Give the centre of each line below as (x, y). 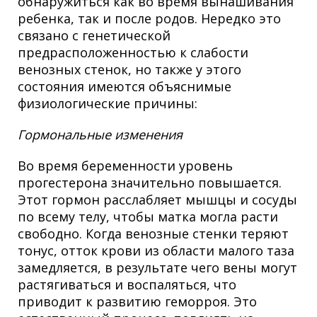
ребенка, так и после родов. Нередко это (149, 19)
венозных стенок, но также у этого (129, 70)
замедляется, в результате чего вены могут (157, 268)
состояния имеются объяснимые (125, 87)
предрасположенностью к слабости (133, 53)
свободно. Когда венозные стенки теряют (153, 234)
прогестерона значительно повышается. (150, 183)
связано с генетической (94, 36)
